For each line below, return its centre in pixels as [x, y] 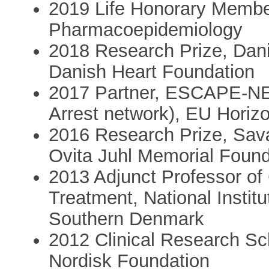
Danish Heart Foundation [152, 71]
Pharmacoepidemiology [146, 29]
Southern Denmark [127, 219]
